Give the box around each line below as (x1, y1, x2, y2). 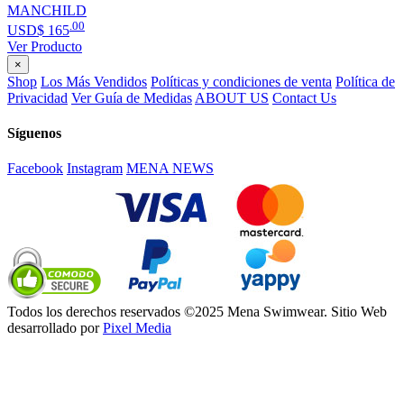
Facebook (7, 161, 63, 177)
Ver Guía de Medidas (71, 89, 192, 106)
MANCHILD (7, 2, 87, 18)
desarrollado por (7, 320, 103, 336)
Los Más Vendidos (41, 73, 147, 89)
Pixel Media (103, 320, 171, 336)
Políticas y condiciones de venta (151, 73, 332, 89)
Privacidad (7, 89, 68, 106)
